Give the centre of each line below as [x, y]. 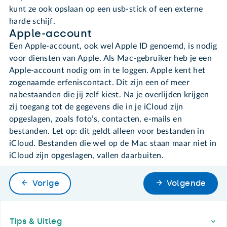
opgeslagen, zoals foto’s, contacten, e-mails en [96, 119]
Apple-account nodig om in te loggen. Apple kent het [107, 70]
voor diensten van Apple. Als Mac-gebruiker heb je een [111, 58]
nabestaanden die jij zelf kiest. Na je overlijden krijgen [109, 94]
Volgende [186, 183]
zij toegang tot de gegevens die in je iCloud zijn [96, 107]
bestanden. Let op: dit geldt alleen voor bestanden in [107, 131]
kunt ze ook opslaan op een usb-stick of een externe [106, 9]
